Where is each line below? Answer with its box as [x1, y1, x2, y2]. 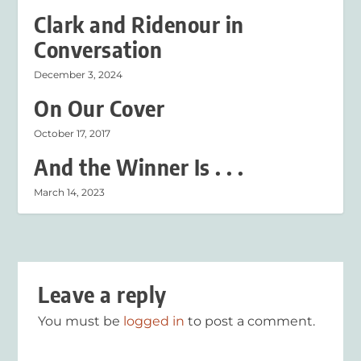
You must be [38, 313, 124, 329]
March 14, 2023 [34, 185, 106, 198]
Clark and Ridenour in [34, 10, 244, 38]
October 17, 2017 [34, 127, 111, 139]
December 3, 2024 [34, 68, 123, 81]
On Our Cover [34, 94, 165, 122]
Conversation [34, 35, 163, 63]
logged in [123, 313, 185, 329]
